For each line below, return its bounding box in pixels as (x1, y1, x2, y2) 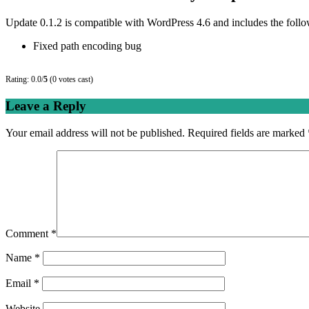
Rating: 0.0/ (6, 74, 43, 84)
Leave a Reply (6, 99, 86, 114)
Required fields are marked (188, 126, 308, 139)
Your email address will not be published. (6, 126, 185, 139)
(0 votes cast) (48, 74, 93, 84)
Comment (6, 227, 51, 239)
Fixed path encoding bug (33, 39, 141, 52)
